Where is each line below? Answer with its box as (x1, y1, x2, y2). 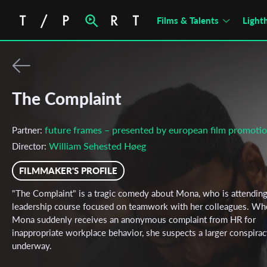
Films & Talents (157, 15, 219, 26)
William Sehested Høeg (49, 140, 146, 151)
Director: (12, 141, 49, 151)
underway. (12, 240, 52, 251)
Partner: (12, 125, 45, 135)
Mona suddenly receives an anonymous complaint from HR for (12, 214, 256, 225)
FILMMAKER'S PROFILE (19, 165, 117, 176)
